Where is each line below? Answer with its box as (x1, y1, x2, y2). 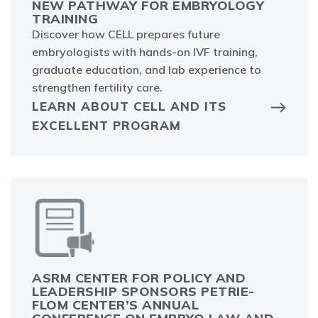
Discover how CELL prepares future (32, 27, 220, 42)
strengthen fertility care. (32, 80, 163, 95)
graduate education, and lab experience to (32, 62, 261, 77)
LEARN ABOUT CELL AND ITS (32, 99, 226, 114)
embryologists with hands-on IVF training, (32, 45, 258, 60)
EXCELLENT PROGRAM (32, 118, 181, 133)
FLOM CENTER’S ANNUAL (32, 297, 199, 314)
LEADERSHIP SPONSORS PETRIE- (32, 283, 255, 300)
